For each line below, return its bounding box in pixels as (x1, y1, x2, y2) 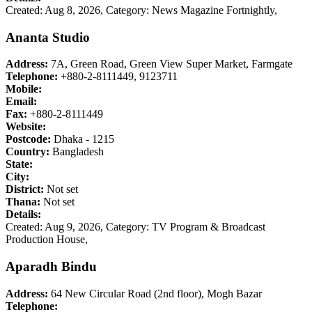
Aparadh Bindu (6, 259, 97, 274)
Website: (6, 120, 46, 133)
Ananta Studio (6, 29, 90, 45)
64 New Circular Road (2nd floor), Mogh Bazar (48, 287, 262, 299)
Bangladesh (49, 146, 104, 158)
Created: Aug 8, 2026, (6, 4, 106, 17)
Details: (6, 208, 41, 221)
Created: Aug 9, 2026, (6, 221, 106, 233)
